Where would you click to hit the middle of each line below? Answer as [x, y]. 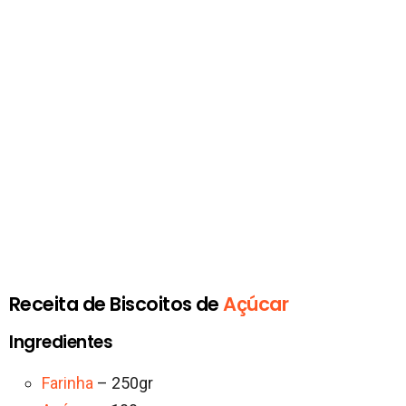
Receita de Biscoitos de [116, 304]
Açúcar [256, 304]
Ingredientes [61, 343]
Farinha [68, 383]
